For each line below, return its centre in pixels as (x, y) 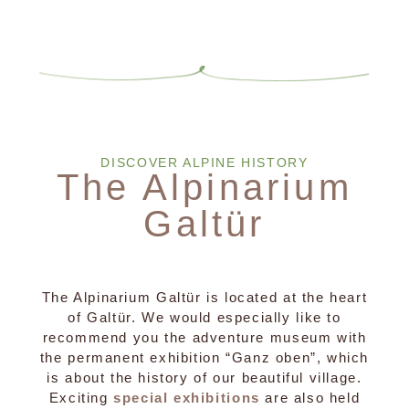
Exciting (81, 398)
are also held (310, 398)
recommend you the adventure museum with (204, 337)
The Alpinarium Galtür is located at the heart (204, 297)
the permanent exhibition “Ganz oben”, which (204, 357)
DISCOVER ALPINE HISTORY (204, 163)
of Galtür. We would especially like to (204, 317)
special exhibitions (187, 398)
